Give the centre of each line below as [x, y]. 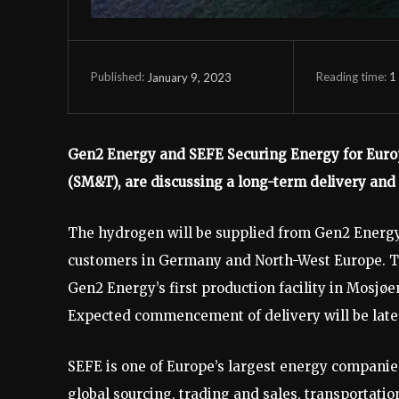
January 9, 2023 [189, 77]
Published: [118, 77]
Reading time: [352, 76]
